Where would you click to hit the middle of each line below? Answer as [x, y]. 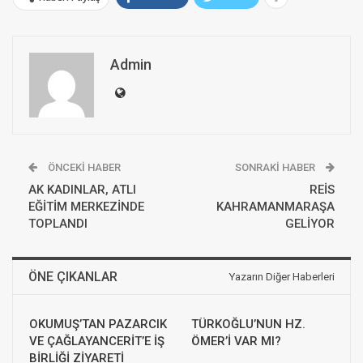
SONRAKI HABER [276, 167]
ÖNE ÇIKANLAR [73, 276]
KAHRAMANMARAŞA [275, 206]
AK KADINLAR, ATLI [82, 189]
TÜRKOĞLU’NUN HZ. [248, 324]
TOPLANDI [58, 223]
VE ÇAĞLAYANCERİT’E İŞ [97, 341]
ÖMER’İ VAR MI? [236, 341]
